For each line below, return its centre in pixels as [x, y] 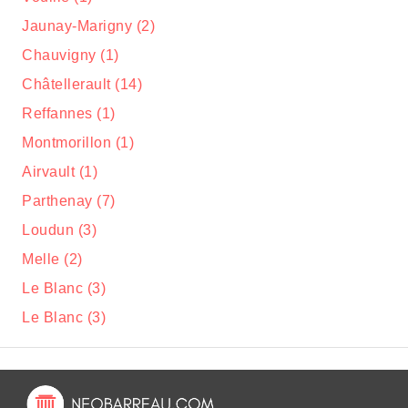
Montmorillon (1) [78, 143]
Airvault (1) [60, 172]
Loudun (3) [59, 230]
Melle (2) [52, 259]
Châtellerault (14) [82, 84]
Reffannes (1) [69, 113]
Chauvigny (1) [71, 55]
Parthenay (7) [69, 201]
